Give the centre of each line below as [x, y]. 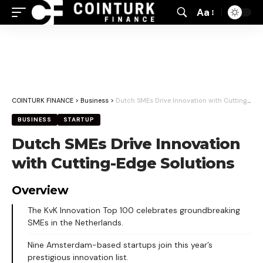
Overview [40, 190]
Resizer [212, 36]
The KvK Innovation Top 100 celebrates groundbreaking [134, 210]
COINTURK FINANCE [43, 100]
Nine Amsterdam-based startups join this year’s [120, 245]
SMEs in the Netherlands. [75, 222]
